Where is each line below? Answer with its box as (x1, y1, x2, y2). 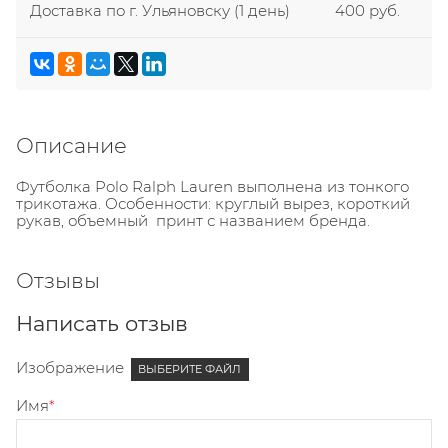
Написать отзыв (16, 311, 188, 337)
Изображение (16, 358, 124, 378)
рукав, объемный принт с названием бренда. (16, 211, 370, 231)
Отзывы (16, 268, 100, 294)
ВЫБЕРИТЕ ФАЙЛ (138, 362, 242, 377)
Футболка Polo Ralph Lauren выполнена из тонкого (16, 177, 409, 197)
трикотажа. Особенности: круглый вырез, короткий (16, 194, 410, 214)
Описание (16, 133, 127, 159)
